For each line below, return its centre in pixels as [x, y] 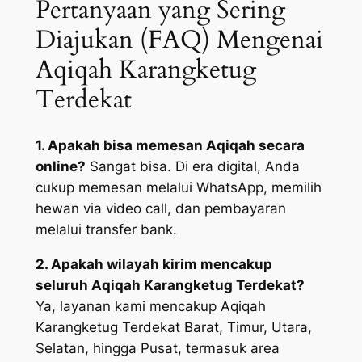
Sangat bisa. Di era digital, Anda [192, 167]
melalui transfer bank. [106, 230]
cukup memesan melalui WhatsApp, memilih [178, 188]
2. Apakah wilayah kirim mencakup [154, 265]
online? [60, 167]
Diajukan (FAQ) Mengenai [179, 39]
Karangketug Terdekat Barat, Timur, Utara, [173, 328]
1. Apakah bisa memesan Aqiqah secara [170, 146]
